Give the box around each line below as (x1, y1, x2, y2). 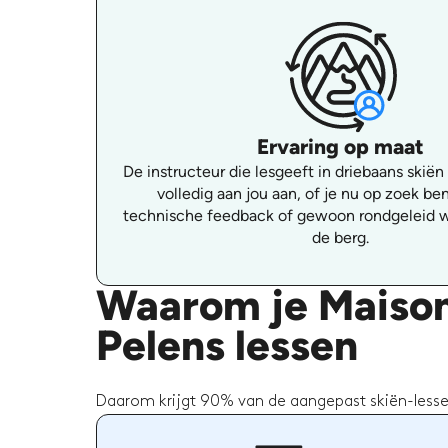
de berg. (312, 227, 370, 247)
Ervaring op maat (257, 133, 425, 159)
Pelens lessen (96, 319, 358, 371)
